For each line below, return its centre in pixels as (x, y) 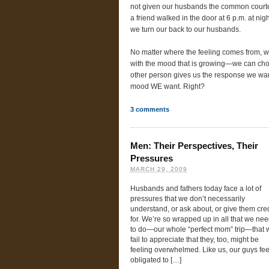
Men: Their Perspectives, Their (194, 145)
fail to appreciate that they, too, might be (194, 240)
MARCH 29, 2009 (159, 169)
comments (151, 110)
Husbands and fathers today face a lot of (195, 189)
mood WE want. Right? (167, 87)
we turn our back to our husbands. (185, 29)
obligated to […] (156, 260)
